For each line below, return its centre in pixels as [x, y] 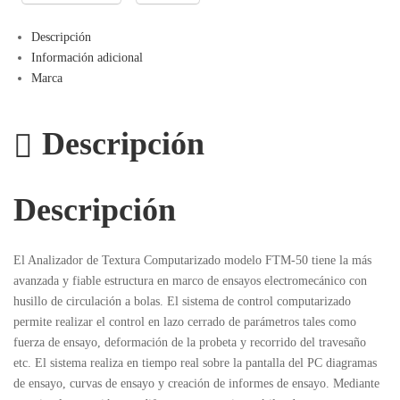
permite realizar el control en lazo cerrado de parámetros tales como [185, 322]
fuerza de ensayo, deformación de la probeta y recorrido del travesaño [190, 343]
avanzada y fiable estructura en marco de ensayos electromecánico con [190, 281]
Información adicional [87, 58]
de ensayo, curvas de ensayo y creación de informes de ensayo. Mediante [196, 384]
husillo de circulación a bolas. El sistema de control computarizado [182, 302]
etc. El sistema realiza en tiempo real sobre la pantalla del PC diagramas [195, 363]
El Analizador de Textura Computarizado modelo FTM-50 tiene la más [192, 261]
